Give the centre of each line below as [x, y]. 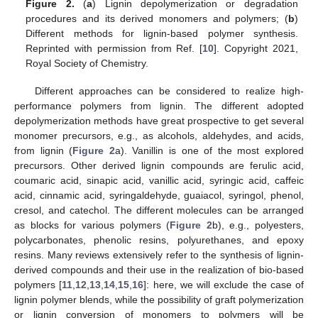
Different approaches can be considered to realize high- [169, 91]
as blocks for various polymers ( [92, 225]
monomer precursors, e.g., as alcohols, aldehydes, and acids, [159, 135]
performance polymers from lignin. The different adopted [159, 105]
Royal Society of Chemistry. [87, 64]
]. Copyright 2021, [256, 49]
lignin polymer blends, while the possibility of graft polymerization [159, 299]
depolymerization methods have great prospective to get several [159, 120]
